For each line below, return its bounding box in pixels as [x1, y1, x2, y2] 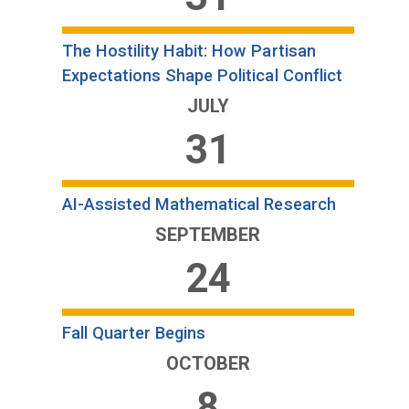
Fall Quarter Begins [61, 323, 206, 343]
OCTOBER [165, 352, 250, 375]
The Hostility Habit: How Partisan [61, 41, 316, 61]
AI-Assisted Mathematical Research [61, 194, 336, 215]
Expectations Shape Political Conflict [61, 66, 342, 86]
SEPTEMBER [155, 224, 261, 246]
